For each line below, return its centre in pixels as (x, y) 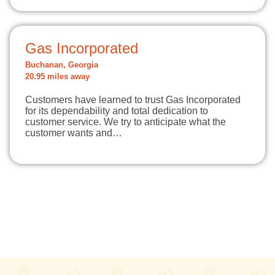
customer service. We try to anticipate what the (126, 122)
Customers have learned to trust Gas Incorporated (133, 100)
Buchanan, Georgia (62, 65)
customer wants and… (74, 133)
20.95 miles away (57, 77)
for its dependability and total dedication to (117, 111)
